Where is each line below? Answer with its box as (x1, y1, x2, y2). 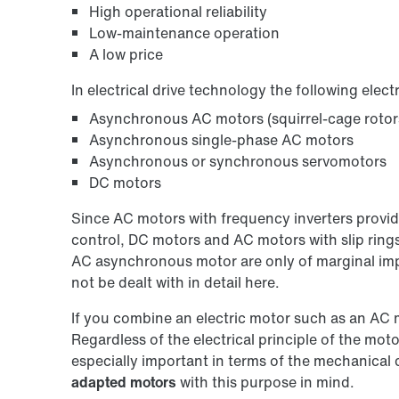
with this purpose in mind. (176, 370, 354, 393)
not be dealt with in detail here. (71, 271, 280, 293)
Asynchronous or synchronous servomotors (89, 150, 387, 172)
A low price (89, 43, 163, 65)
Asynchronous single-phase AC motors (89, 128, 354, 151)
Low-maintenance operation (89, 21, 280, 44)
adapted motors (71, 370, 176, 393)
